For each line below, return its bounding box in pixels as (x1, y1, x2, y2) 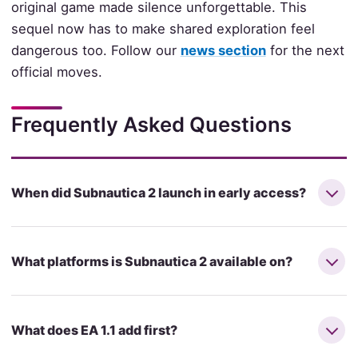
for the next (265, 42, 344, 59)
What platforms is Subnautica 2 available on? (10, 253, 292, 269)
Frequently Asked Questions (10, 112, 292, 137)
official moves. (10, 64, 102, 81)
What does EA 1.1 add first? (10, 321, 177, 338)
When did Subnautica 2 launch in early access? (10, 185, 306, 201)
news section (180, 42, 266, 59)
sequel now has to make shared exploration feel (10, 21, 315, 38)
